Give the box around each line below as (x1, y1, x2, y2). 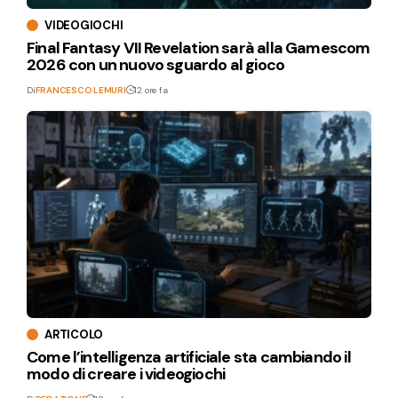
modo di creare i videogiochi (27, 363, 226, 385)
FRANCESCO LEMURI (35, 84, 126, 97)
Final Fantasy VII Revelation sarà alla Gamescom (27, 37, 370, 60)
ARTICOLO (44, 327, 104, 342)
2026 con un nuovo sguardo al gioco (27, 54, 285, 76)
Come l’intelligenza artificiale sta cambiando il (27, 346, 351, 368)
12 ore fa (134, 84, 168, 97)
